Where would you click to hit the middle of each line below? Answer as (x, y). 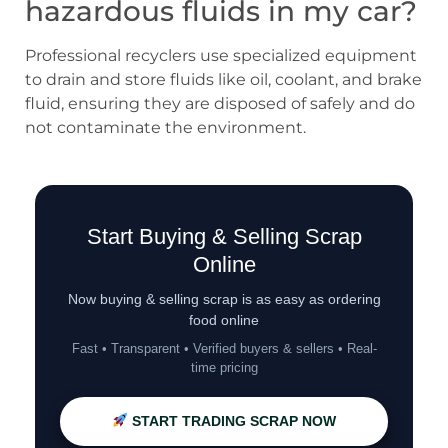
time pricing (224, 367)
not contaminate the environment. (165, 128)
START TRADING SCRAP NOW (231, 420)
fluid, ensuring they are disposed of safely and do (220, 104)
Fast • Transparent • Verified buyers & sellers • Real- (224, 348)
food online (224, 319)
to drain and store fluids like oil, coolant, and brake (223, 80)
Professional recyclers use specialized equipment (221, 56)
